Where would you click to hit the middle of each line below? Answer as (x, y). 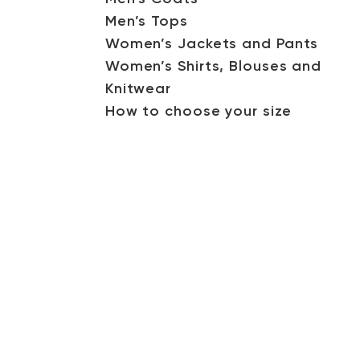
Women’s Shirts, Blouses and (213, 67)
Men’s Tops (146, 22)
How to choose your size (198, 112)
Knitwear (138, 89)
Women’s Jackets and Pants (212, 44)
